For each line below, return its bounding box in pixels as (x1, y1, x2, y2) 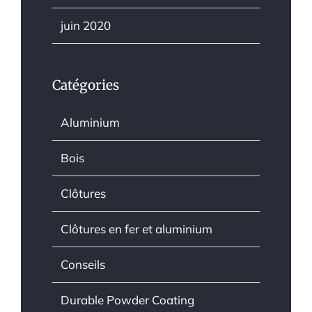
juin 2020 (61, 17, 111, 33)
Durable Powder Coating (61, 292, 194, 307)
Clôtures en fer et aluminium (61, 221, 212, 236)
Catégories (52, 76, 119, 93)
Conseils (61, 256, 105, 272)
